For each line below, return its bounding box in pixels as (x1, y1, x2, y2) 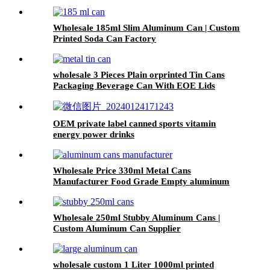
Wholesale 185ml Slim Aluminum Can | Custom (53, 22, 240, 33)
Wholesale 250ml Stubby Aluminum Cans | (53, 212, 220, 222)
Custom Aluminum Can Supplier (53, 223, 181, 233)
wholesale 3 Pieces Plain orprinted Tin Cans (53, 69, 225, 80)
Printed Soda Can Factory (53, 33, 156, 43)
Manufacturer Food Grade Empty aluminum (53, 176, 230, 186)
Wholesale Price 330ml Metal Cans (53, 165, 191, 175)
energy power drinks (53, 129, 134, 139)
